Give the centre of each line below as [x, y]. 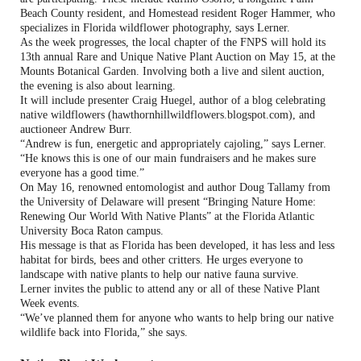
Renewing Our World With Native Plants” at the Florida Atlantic [167, 216]
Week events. [50, 303]
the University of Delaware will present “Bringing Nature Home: [168, 201]
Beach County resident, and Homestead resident [130, 13]
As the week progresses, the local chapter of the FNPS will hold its [173, 42]
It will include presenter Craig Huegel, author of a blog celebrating [173, 100]
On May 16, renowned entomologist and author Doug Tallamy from [175, 187]
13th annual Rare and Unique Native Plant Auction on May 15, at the [178, 56]
